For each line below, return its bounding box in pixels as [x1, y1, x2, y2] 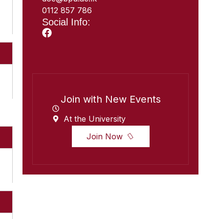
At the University [63, 114, 126, 124]
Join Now [86, 131, 125, 141]
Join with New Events [60, 93, 161, 105]
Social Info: [42, 17, 90, 27]
